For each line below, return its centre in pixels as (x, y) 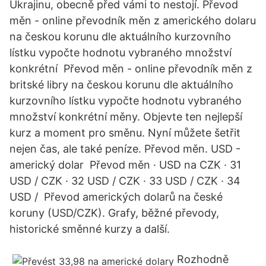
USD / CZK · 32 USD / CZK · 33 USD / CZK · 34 (125, 181)
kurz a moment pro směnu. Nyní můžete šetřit (125, 133)
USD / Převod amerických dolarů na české (116, 197)
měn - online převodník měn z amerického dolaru (133, 20)
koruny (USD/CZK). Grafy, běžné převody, (114, 213)
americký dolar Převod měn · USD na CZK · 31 (125, 165)
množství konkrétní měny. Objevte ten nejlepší (126, 117)
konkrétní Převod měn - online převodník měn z (131, 69)
